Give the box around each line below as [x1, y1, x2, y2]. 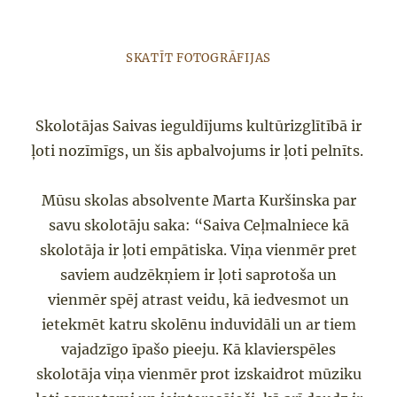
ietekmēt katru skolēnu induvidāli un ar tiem [41, 315, 356, 334]
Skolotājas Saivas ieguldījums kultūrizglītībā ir [35, 117, 362, 136]
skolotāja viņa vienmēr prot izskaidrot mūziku [35, 365, 362, 384]
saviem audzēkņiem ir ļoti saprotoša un [60, 266, 337, 284]
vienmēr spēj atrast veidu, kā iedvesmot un [48, 291, 349, 309]
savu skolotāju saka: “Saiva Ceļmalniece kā [48, 216, 349, 235]
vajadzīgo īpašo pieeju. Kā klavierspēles [61, 340, 336, 359]
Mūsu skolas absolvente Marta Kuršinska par [41, 191, 356, 210]
